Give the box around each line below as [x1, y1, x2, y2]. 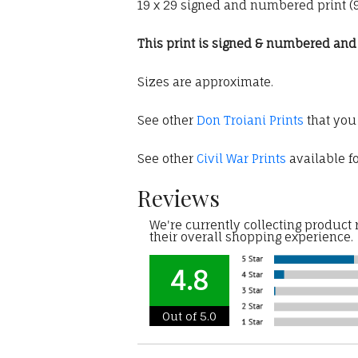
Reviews [137, 183, 220, 213]
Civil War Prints [197, 151, 289, 167]
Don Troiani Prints [197, 113, 304, 129]
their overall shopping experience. [149, 229, 353, 245]
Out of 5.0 [162, 309, 217, 324]
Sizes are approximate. [137, 74, 273, 90]
